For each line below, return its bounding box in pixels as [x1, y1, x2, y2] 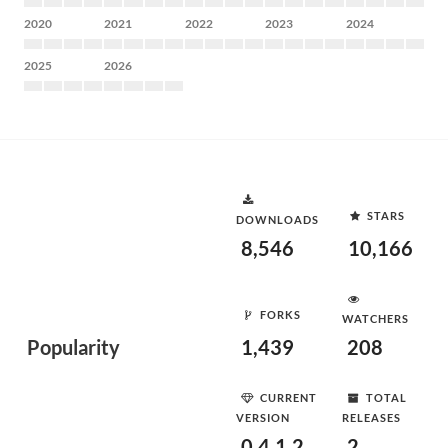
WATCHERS [342, 312, 409, 325]
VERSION [236, 411, 290, 424]
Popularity [27, 335, 120, 359]
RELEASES [342, 411, 401, 424]
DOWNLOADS [236, 213, 319, 226]
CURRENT [260, 390, 317, 404]
